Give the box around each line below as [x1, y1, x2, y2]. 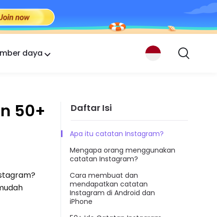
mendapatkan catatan [70, 179, 148, 189]
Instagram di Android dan [70, 188, 155, 198]
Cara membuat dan [70, 170, 138, 181]
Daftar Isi [71, 101, 112, 114]
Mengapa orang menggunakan [70, 145, 175, 155]
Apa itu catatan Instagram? [70, 129, 164, 139]
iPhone [70, 197, 93, 207]
